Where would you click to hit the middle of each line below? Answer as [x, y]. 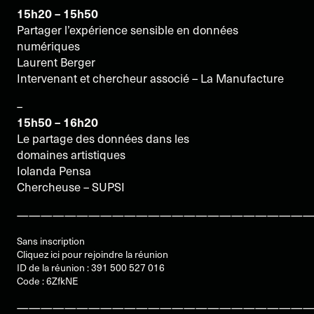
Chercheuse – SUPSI [71, 187]
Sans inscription [51, 241]
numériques [48, 46]
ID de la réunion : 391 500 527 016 [91, 268]
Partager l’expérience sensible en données [128, 30]
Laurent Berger [56, 62]
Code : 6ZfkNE [48, 281]
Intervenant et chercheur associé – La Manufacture [150, 78]
